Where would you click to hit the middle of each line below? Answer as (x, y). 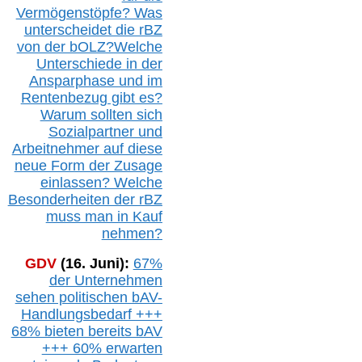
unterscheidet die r (84, 29)
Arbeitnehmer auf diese (87, 148)
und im (140, 80)
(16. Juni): (95, 263)
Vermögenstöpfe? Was (89, 13)
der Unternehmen (105, 280)
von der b (47, 46)
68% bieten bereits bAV (86, 331)
